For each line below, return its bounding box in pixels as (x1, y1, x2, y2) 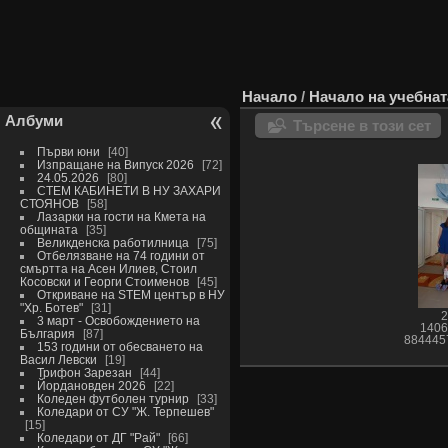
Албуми (5, 111, 63, 129)
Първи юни (36, 144, 100, 158)
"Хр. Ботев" (19, 300, 83, 314)
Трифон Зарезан (36, 365, 132, 379)
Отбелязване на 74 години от (36, 248, 205, 262)
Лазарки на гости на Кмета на (36, 209, 206, 223)
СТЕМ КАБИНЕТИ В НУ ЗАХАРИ (36, 183, 221, 197)
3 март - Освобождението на (36, 313, 200, 327)
